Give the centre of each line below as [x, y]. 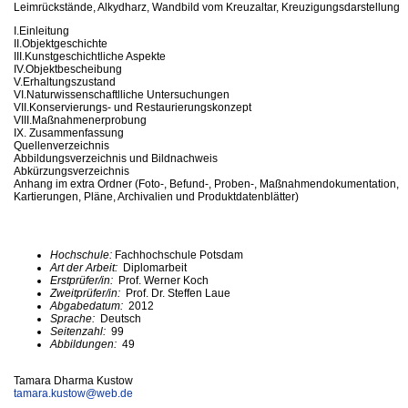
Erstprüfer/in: [83, 280]
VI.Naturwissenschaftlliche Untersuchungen [122, 94]
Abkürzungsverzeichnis [71, 171]
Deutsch [121, 318]
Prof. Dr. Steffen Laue [178, 293]
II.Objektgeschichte [61, 43]
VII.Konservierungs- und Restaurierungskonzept [133, 107]
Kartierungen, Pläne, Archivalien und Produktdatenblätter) [156, 196]
